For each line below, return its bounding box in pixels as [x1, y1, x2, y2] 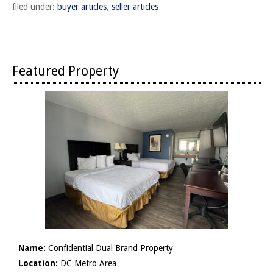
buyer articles [57, 2, 107, 12]
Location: [18, 258, 58, 268]
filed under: [12, 2, 57, 12]
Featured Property [12, 63, 119, 79]
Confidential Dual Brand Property [46, 243, 173, 253]
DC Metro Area [58, 258, 116, 268]
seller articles [112, 2, 158, 12]
